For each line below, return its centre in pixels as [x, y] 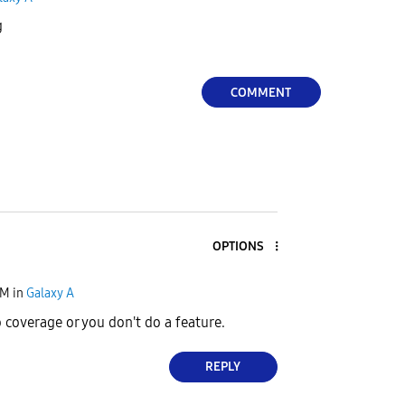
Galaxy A [50, 294]
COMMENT [261, 92]
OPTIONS [238, 247]
